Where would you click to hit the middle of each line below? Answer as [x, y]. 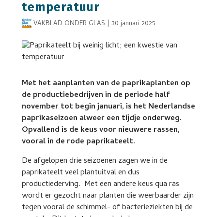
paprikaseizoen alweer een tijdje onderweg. [101, 119]
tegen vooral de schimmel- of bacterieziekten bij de [107, 208]
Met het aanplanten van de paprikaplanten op [106, 84]
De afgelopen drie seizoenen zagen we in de [94, 161]
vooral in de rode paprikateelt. [78, 142]
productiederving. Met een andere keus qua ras [100, 185]
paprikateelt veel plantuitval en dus [80, 173]
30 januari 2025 [133, 24]
